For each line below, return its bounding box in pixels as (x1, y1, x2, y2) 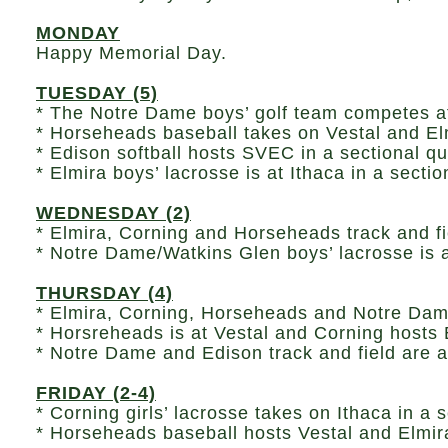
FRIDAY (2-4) (36, 383, 156, 403)
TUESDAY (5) (36, 83, 158, 103)
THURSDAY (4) (36, 283, 173, 303)
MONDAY (36, 23, 120, 43)
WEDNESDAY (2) (36, 203, 191, 223)
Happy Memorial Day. (36, 43, 233, 63)
